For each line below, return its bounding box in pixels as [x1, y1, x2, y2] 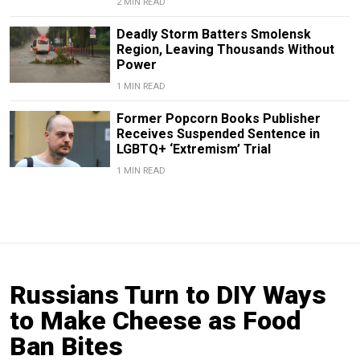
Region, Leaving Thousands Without [116, 42, 334, 58]
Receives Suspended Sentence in [116, 126, 320, 142]
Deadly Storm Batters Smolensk [116, 27, 311, 43]
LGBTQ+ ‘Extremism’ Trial [116, 141, 271, 157]
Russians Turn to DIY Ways [10, 280, 326, 311]
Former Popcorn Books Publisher [116, 111, 321, 127]
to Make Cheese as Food [10, 305, 301, 337]
